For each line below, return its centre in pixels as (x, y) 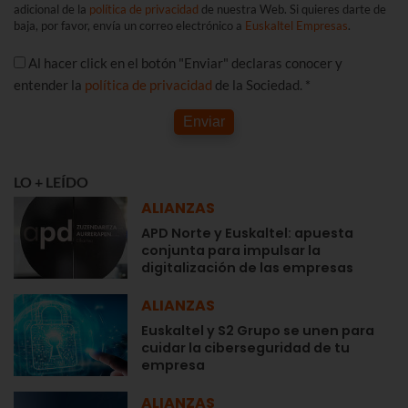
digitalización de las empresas (247, 267)
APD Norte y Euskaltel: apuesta (247, 233)
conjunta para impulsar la (231, 250)
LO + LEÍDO (51, 181)
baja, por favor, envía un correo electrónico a (129, 25)
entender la (49, 84)
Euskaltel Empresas (296, 25)
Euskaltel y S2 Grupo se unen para (258, 330)
